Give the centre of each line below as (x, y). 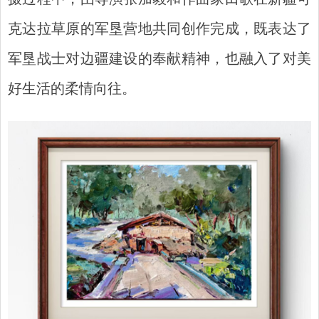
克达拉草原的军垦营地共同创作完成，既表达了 (159, 30)
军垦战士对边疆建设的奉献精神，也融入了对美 (159, 59)
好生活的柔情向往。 (72, 89)
